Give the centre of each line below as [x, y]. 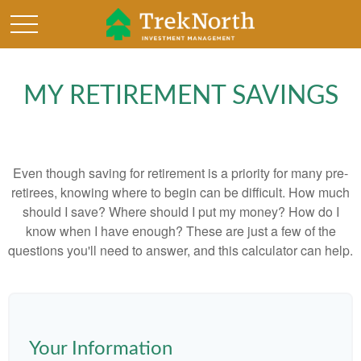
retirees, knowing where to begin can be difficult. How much [180, 192]
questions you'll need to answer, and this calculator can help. [180, 250]
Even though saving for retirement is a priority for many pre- [180, 173]
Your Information [101, 349]
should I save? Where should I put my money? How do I [180, 212]
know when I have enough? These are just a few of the [180, 231]
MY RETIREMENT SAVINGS [180, 96]
